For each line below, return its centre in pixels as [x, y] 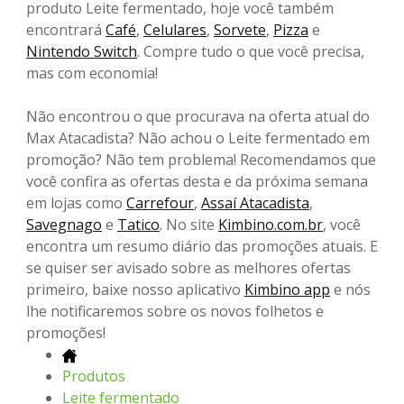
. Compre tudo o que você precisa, [251, 52]
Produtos [94, 376]
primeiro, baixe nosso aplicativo [135, 290]
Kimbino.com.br [271, 225]
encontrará [66, 30]
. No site [189, 225]
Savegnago [64, 225]
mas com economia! [92, 73]
